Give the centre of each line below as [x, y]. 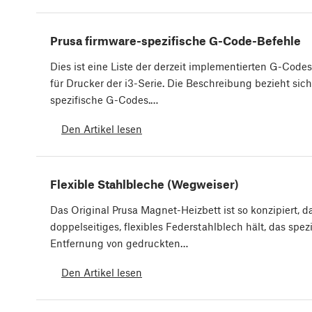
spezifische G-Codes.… [104, 100]
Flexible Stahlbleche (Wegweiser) [145, 184]
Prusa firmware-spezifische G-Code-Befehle [175, 41]
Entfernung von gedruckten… [119, 243]
